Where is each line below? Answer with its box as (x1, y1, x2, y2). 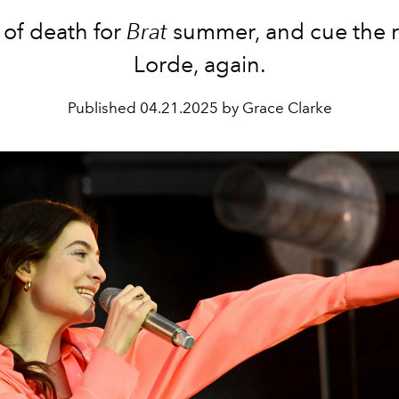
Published (67, 99, 140, 117)
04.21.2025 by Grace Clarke (139, 99, 332, 117)
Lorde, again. (133, 51, 266, 77)
